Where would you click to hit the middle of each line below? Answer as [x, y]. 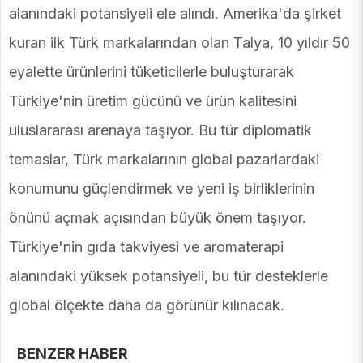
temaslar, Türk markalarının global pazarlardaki [164, 160]
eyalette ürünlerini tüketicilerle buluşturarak [152, 72]
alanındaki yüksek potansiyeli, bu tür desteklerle [169, 276]
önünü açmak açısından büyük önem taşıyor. [158, 218]
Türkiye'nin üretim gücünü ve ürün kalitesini [153, 101]
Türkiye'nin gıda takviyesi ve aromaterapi [146, 247]
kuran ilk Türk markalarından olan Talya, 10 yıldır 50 [179, 43]
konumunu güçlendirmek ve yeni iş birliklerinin [162, 189]
